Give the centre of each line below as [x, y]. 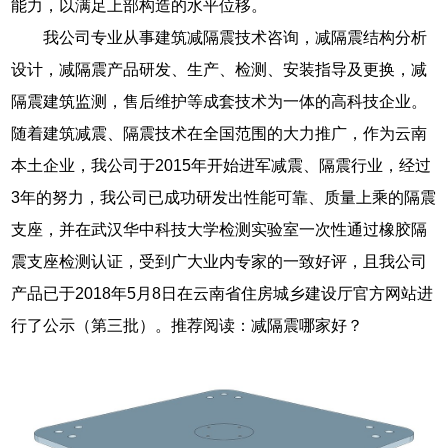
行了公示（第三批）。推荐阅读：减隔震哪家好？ [187, 325]
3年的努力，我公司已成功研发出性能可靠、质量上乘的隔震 [224, 197]
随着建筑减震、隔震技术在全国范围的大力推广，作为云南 [219, 133]
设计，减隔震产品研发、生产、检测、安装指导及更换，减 [219, 69]
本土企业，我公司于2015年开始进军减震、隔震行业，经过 [221, 165]
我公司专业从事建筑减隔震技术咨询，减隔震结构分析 [235, 37]
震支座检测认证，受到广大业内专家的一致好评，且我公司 [219, 261]
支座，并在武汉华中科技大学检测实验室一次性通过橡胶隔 [219, 229]
